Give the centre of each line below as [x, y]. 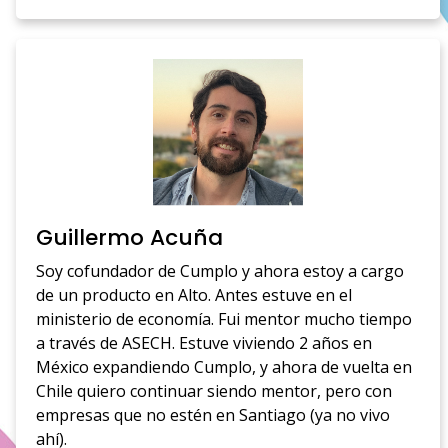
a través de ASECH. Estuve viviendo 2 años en [204, 342]
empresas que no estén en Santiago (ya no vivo [213, 414]
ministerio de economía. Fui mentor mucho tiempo [224, 318]
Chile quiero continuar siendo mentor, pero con [214, 390]
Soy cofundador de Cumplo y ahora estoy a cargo [220, 270]
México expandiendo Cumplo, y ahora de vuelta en [224, 366]
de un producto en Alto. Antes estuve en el [194, 294]
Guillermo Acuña [130, 237]
